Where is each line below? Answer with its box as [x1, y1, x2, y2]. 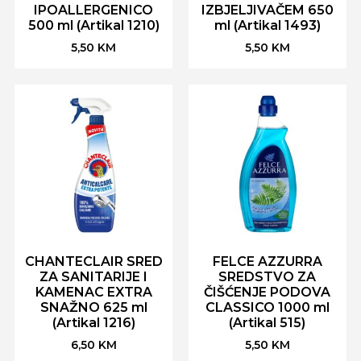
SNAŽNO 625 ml [39, 300, 147, 316]
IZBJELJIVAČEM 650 [201, 2, 334, 18]
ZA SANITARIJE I [39, 269, 148, 285]
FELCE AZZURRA [212, 254, 322, 270]
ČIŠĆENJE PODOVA [204, 284, 331, 301]
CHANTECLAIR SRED [24, 254, 163, 270]
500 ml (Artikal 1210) [27, 17, 160, 33]
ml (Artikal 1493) [214, 17, 321, 33]
